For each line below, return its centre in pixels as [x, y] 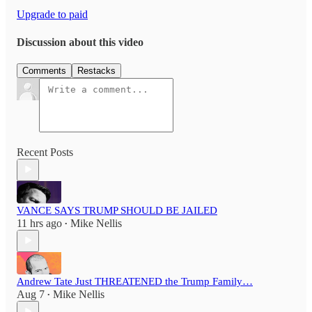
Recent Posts [45, 152]
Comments [44, 70]
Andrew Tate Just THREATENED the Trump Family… [135, 281]
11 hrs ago [39, 223]
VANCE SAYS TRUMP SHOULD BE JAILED [117, 210]
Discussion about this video [80, 42]
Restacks [96, 70]
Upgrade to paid [52, 15]
